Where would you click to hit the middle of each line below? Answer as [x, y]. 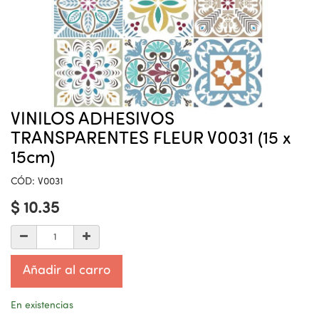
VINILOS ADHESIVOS [93, 120]
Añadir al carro [67, 271]
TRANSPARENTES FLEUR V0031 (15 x [151, 139]
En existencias [42, 306]
